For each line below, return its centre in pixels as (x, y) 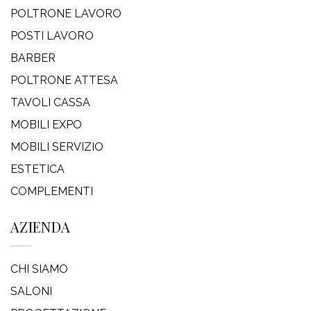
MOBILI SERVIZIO (57, 147)
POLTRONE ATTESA (64, 81)
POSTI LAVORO (52, 36)
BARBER (33, 58)
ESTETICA (37, 169)
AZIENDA (41, 227)
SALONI (31, 291)
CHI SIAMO (39, 269)
